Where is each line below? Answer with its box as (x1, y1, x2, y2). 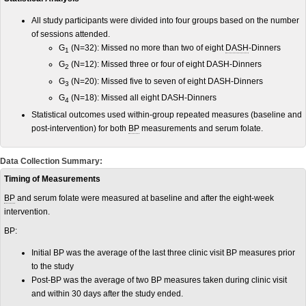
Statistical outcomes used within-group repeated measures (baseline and (31, 109, 302, 120)
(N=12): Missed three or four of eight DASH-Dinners (69, 59, 262, 70)
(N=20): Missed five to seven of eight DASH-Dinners (69, 76, 263, 86)
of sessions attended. (31, 29, 110, 39)
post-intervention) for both (31, 123, 128, 133)
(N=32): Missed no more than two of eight (69, 43, 225, 53)
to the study (31, 261, 74, 271)
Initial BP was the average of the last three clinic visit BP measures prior (31, 247, 295, 258)
